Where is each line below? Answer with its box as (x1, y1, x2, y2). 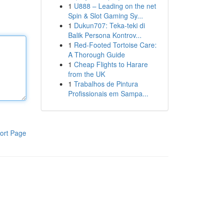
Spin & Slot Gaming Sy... (68, 11, 143, 20)
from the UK (68, 69, 105, 79)
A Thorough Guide (68, 50, 125, 59)
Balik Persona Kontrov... (68, 30, 142, 40)
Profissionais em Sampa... (68, 89, 148, 98)
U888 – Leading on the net (73, 1, 156, 11)
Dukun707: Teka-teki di (73, 20, 145, 30)
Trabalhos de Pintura (73, 79, 138, 89)
